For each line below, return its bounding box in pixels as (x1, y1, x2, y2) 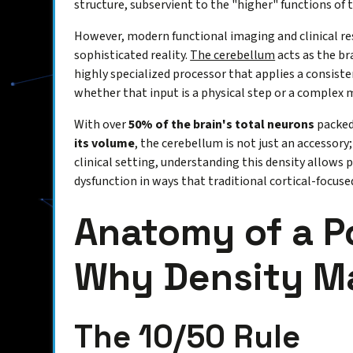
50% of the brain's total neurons (128, 116, 315, 134)
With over (74, 116, 129, 134)
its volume (74, 135, 136, 153)
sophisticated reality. (74, 46, 191, 65)
